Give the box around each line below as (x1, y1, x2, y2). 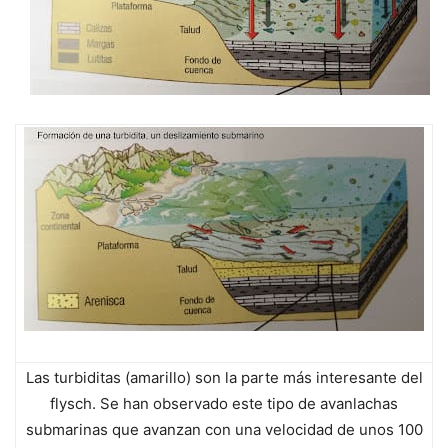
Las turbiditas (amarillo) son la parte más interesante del (25, 368, 423, 388)
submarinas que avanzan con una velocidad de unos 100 (25, 420, 423, 440)
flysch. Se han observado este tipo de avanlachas (50, 394, 398, 414)
